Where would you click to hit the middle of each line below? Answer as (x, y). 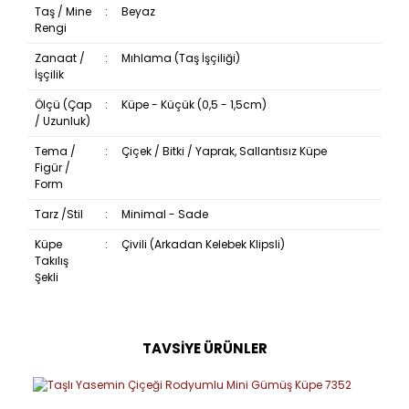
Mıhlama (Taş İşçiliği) (180, 58)
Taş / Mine (63, 11)
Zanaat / (59, 58)
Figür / (52, 167)
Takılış (51, 260)
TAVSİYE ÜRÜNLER (204, 348)
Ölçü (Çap (63, 104)
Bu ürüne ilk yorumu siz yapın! (204, 366)
